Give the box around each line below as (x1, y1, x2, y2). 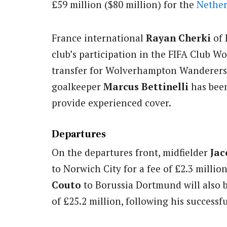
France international (52, 31, 146, 44)
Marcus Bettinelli (103, 80, 188, 93)
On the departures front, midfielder (52, 145, 210, 159)
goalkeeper (52, 80, 103, 93)
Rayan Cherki (146, 31, 211, 44)
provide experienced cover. (52, 96, 171, 109)
